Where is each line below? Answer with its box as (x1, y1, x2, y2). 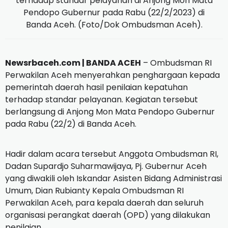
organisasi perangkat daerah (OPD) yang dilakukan (5, 209, 210, 221)
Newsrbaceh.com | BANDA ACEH (5, 56, 141, 69)
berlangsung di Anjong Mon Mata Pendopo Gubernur (5, 105, 215, 118)
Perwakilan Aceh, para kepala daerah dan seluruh (5, 196, 204, 209)
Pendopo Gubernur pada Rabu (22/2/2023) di (23, 6, 205, 18)
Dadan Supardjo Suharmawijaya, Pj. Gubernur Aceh (5, 160, 207, 172)
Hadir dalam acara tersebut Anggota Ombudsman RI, (5, 148, 218, 160)
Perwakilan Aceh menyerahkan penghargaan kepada (5, 69, 220, 81)
